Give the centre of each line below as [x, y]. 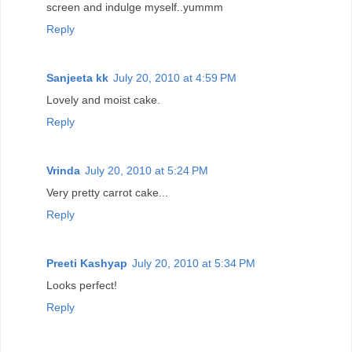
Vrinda [63, 171]
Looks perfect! [82, 286]
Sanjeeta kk [77, 78]
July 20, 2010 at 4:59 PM [175, 78]
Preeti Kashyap [87, 264]
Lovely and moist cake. [103, 100]
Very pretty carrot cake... [107, 193]
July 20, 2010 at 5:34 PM [194, 264]
